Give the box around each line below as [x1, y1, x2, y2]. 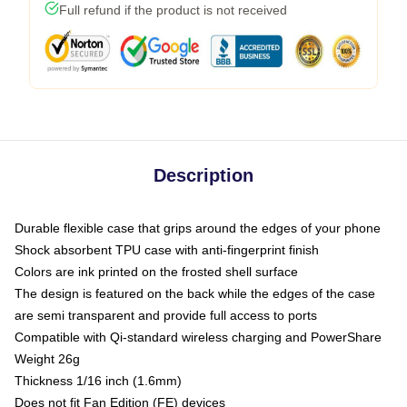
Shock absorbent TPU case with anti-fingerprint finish [15, 243, 319, 257]
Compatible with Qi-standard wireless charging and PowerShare [15, 330, 382, 344]
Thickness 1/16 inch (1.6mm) [15, 373, 182, 388]
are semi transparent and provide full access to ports [15, 308, 317, 323]
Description [154, 165, 253, 185]
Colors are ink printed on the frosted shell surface [15, 264, 298, 279]
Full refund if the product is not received [59, 3, 287, 17]
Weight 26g [15, 352, 80, 366]
